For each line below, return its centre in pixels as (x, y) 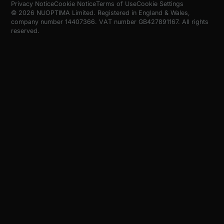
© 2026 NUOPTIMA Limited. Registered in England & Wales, (100, 13)
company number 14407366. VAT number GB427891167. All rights (110, 22)
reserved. (25, 31)
